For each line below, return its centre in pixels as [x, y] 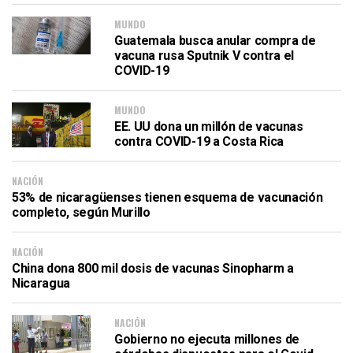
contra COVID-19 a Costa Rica [199, 142]
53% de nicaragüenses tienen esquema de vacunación [167, 198]
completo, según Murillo [81, 213]
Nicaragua [41, 284]
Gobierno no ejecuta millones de [207, 340]
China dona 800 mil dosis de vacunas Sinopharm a [153, 269]
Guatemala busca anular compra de [215, 41]
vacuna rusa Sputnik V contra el [204, 56]
